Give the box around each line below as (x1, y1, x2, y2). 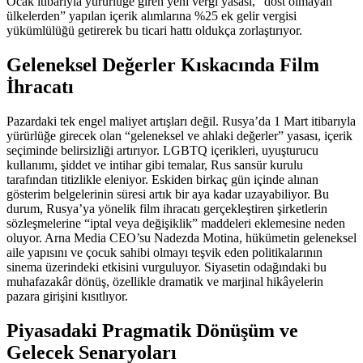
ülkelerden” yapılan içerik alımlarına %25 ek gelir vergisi (6, 9, 297, 23)
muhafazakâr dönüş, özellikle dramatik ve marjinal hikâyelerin (6, 274, 323, 288)
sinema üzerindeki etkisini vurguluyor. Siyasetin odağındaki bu (6, 259, 327, 274)
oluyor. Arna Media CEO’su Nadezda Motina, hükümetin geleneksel (6, 230, 357, 245)
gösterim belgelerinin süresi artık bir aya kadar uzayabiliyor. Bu (6, 186, 329, 201)
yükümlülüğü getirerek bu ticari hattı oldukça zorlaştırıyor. (6, 23, 302, 38)
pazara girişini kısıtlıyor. (6, 288, 128, 303)
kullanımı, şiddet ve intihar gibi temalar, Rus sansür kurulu (6, 157, 303, 172)
